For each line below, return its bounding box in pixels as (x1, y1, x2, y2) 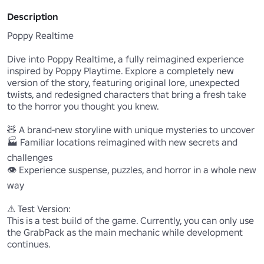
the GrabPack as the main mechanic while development (7, 226, 243, 239)
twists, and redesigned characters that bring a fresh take (7, 88, 246, 101)
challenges (7, 151, 52, 164)
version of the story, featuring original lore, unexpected (7, 77, 239, 89)
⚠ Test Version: (7, 203, 71, 215)
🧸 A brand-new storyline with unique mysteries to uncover (7, 124, 255, 136)
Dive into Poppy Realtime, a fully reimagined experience (7, 53, 244, 65)
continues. (7, 238, 51, 250)
